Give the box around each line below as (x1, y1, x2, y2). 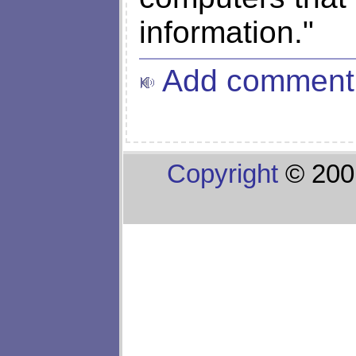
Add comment (155, 64, 354, 99)
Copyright (167, 160, 278, 189)
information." (139, 15, 314, 50)
